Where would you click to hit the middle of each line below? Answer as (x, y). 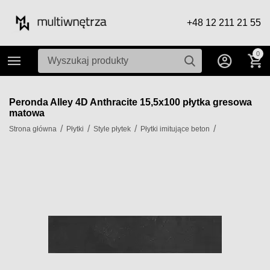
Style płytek (112, 129)
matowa (27, 113)
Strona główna (33, 129)
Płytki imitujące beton (175, 129)
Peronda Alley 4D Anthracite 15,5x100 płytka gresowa (130, 102)
